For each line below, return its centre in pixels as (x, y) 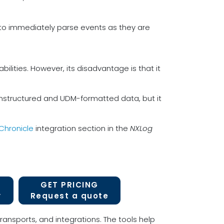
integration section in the (82, 128)
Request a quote (69, 196)
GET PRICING (69, 185)
